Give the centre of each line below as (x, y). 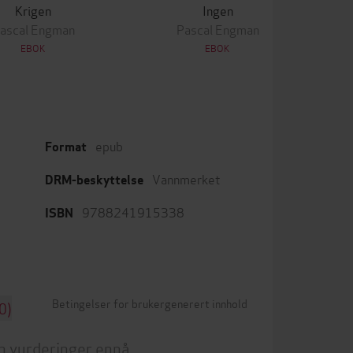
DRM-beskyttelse (94, 180)
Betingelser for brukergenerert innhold (150, 303)
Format (66, 147)
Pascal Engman (217, 29)
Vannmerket (186, 178)
